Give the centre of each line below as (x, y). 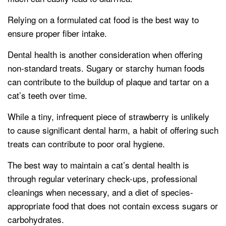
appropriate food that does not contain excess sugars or (113, 206)
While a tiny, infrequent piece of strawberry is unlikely (108, 117)
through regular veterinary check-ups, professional (102, 179)
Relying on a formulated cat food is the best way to (103, 20)
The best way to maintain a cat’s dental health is (98, 165)
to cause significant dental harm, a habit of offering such (113, 130)
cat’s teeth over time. (47, 95)
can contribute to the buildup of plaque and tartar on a (108, 82)
